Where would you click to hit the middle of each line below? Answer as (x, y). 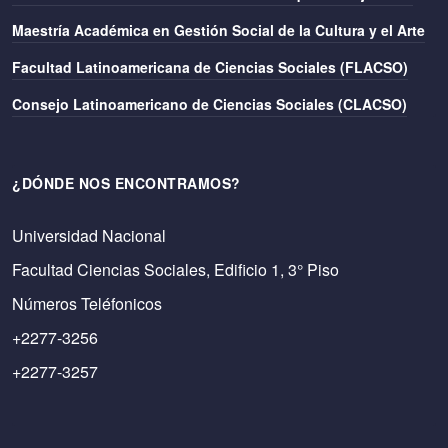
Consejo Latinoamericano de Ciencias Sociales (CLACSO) (209, 104)
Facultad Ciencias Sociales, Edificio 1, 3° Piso (175, 269)
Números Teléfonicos (87, 303)
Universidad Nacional (89, 235)
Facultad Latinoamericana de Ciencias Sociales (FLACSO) (210, 67)
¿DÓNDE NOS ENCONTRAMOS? (126, 183)
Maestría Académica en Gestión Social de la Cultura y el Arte (218, 30)
